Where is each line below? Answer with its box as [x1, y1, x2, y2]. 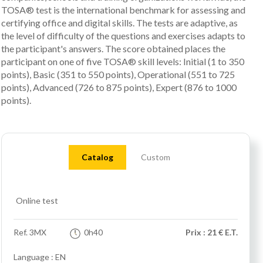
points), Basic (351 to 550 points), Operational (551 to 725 [1, 69, 235, 80]
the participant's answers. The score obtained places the [1, 43, 225, 55]
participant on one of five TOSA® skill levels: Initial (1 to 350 [1, 56, 244, 68]
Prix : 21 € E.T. [186, 227, 238, 238]
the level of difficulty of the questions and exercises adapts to [1, 30, 245, 42]
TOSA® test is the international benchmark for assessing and [1, 4, 245, 16]
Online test [16, 195, 58, 206]
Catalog [81, 152, 113, 163]
